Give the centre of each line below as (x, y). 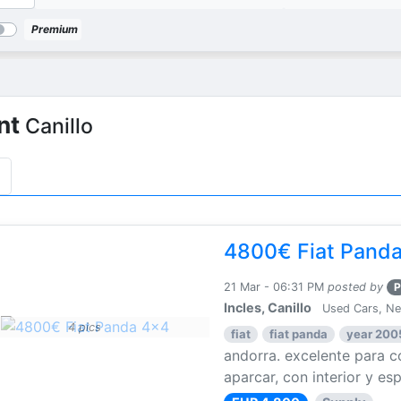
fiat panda (298, 333)
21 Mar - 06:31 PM (274, 286)
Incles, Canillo (268, 307)
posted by (356, 286)
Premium (53, 29)
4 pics (85, 328)
